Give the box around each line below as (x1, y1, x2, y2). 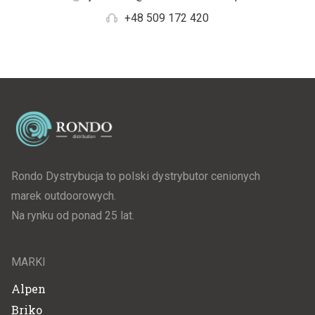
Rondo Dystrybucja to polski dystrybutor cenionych (11, 169, 260, 183)
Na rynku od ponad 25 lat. (11, 208, 134, 222)
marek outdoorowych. (11, 188, 116, 202)
